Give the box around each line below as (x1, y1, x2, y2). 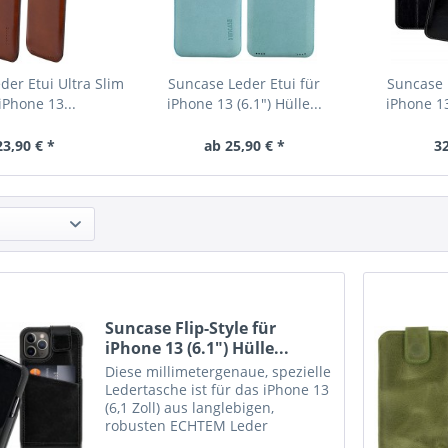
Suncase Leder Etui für (168, 74, 321, 93)
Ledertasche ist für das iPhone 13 (105, 380, 330, 400)
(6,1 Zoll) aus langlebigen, (105, 398, 275, 418)
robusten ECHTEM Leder (105, 416, 269, 436)
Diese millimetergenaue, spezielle (105, 362, 332, 382)
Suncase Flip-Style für (105, 317, 277, 340)
